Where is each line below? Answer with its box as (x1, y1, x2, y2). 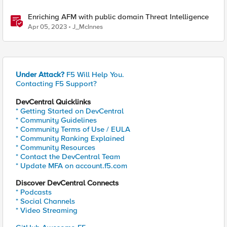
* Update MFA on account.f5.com (16, 161, 127, 170)
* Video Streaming (16, 206, 78, 215)
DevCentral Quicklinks (16, 97, 91, 106)
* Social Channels (16, 197, 75, 206)
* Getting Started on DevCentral (16, 106, 124, 116)
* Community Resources (16, 143, 95, 152)
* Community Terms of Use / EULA (16, 125, 130, 134)
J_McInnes (72, 23, 103, 31)
